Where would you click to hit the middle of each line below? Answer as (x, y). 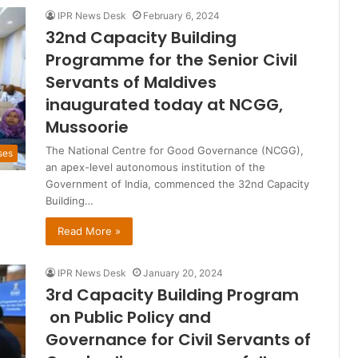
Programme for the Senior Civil (171, 60)
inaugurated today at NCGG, (164, 105)
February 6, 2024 (181, 16)
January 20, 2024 (183, 273)
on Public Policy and (128, 318)
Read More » (89, 231)
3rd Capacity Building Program (172, 295)
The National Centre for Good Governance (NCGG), (175, 151)
